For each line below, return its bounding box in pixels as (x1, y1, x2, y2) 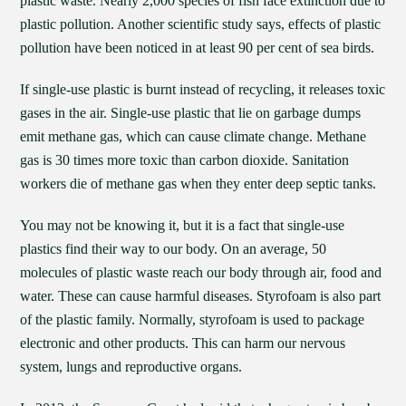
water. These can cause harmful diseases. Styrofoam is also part (20, 288, 382, 304)
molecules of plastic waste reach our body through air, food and (20, 265, 382, 280)
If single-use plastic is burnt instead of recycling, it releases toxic (20, 82, 386, 97)
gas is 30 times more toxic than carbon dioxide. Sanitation (20, 152, 350, 168)
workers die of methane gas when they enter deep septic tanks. (20, 176, 377, 191)
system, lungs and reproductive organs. (20, 359, 243, 374)
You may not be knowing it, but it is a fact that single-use (20, 217, 345, 233)
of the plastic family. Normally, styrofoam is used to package (20, 312, 365, 327)
